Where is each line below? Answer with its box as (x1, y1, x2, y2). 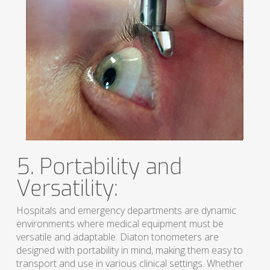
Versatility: (16, 174, 118, 204)
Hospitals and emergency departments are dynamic (16, 204, 236, 218)
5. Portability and (16, 152, 182, 182)
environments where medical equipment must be (16, 217, 224, 231)
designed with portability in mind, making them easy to (16, 243, 243, 257)
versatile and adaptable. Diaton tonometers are (16, 230, 219, 244)
